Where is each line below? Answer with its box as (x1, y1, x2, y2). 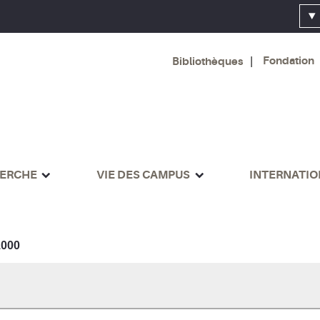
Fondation (262, 54, 314, 68)
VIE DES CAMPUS (96, 168, 191, 181)
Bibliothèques (171, 54, 243, 68)
